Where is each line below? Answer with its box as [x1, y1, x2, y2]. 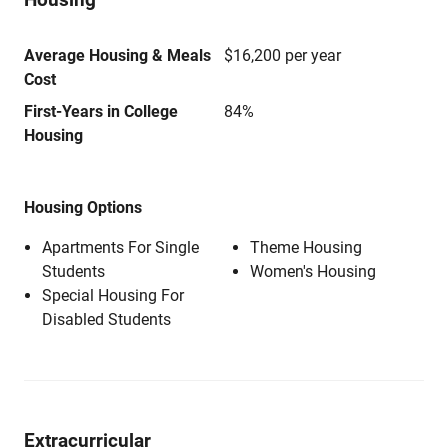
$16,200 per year [224, 46, 341, 65]
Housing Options [24, 198, 142, 217]
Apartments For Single [42, 238, 199, 257]
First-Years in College [24, 102, 178, 121]
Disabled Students [42, 310, 171, 329]
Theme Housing [250, 238, 362, 257]
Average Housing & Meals [24, 46, 211, 65]
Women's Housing [250, 262, 376, 281]
